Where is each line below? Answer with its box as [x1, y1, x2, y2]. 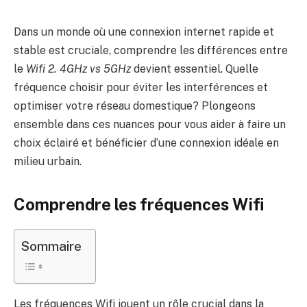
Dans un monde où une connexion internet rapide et [14, 25, 274, 38]
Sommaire [21, 238, 82, 254]
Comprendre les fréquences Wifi [14, 195, 265, 214]
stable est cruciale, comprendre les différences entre [14, 44, 288, 57]
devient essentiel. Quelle [131, 62, 258, 75]
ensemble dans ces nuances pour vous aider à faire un [14, 118, 286, 131]
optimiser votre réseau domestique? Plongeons [14, 99, 256, 112]
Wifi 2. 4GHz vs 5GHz [26, 62, 131, 75]
